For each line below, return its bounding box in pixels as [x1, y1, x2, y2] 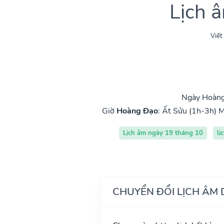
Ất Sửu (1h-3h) [162, 105, 216, 116]
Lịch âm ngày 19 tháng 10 [122, 128, 203, 137]
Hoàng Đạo [116, 105, 158, 116]
